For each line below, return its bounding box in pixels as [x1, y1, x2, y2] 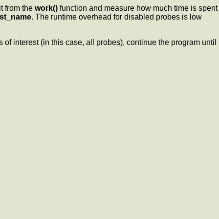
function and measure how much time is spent [58, 3, 218, 12]
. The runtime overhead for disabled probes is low [31, 12, 202, 21]
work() [35, 3, 58, 12]
